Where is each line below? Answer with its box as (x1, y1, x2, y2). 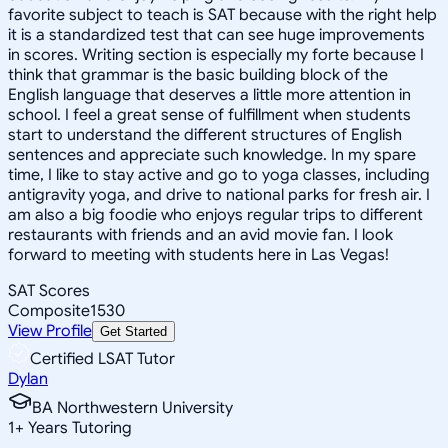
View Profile (8, 320, 92, 341)
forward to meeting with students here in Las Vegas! (8, 244, 389, 265)
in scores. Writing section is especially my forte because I (8, 44, 424, 65)
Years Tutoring (24, 417, 132, 438)
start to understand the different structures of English (8, 124, 402, 145)
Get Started (100, 323, 167, 339)
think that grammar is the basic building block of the (8, 64, 388, 85)
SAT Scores (8, 280, 90, 301)
